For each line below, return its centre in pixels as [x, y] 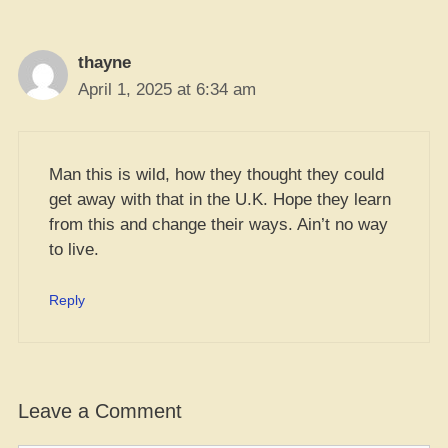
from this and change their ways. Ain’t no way [218, 224]
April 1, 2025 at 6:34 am [167, 89]
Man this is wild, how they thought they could [216, 174]
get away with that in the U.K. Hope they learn [220, 199]
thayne [104, 62]
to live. [74, 249]
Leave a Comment [100, 410]
